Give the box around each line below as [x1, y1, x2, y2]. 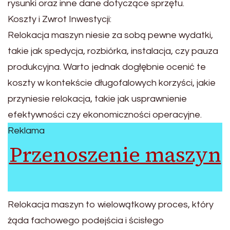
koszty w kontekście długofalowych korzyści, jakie [8, 78, 216, 88]
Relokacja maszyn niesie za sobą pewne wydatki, [8, 30, 213, 40]
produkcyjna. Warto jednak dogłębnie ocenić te [8, 62, 206, 72]
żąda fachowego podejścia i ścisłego [8, 216, 164, 226]
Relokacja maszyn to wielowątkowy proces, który [8, 200, 214, 210]
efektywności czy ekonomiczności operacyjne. [8, 109, 202, 120]
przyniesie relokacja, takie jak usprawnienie [8, 93, 187, 104]
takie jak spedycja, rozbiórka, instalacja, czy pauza [8, 46, 218, 56]
